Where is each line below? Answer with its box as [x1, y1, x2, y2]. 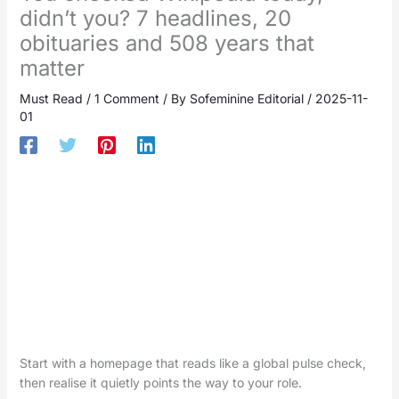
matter [19, 55, 85, 82]
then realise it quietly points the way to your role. [19, 375, 302, 391]
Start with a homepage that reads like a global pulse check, [19, 355, 366, 371]
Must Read [19, 91, 83, 107]
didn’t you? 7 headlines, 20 [19, 5, 291, 32]
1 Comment [94, 91, 159, 107]
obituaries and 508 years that [19, 30, 314, 57]
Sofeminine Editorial [189, 91, 307, 107]
